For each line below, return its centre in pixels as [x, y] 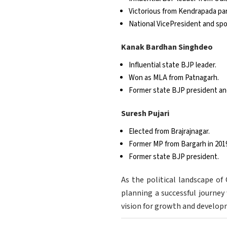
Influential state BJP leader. [173, 65]
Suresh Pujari [145, 114]
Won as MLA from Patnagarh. [174, 78]
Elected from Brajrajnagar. [169, 132]
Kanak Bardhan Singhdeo [167, 47]
